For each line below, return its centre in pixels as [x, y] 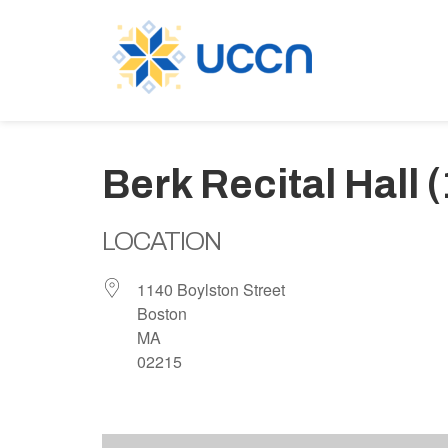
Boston [162, 313]
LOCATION [161, 241]
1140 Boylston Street [211, 289]
